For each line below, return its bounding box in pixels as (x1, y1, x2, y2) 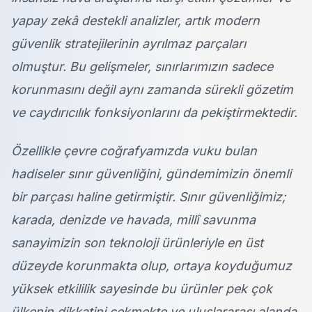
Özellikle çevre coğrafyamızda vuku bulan (11, 143, 257, 159)
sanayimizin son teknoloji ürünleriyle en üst (11, 235, 263, 251)
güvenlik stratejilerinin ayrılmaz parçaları (11, 36, 246, 52)
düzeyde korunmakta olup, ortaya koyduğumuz (11, 258, 292, 274)
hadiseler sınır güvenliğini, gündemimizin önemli (11, 166, 291, 182)
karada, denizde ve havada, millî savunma (11, 212, 256, 228)
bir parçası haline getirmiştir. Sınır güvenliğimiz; (11, 189, 286, 205)
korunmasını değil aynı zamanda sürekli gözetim (11, 82, 293, 97)
